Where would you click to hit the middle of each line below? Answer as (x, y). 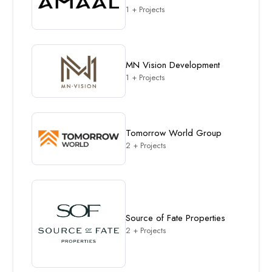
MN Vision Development (172, 65)
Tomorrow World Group (173, 133)
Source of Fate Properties (175, 218)
